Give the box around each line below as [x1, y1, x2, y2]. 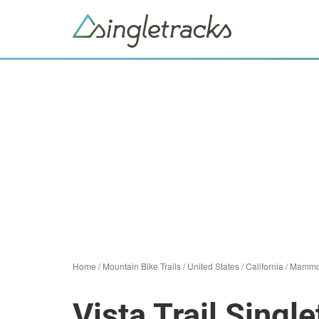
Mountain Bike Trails [103, 260, 181, 272]
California [246, 260, 283, 272]
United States [187, 260, 239, 272]
